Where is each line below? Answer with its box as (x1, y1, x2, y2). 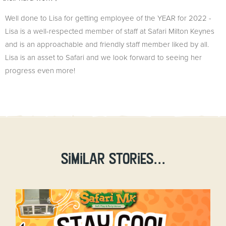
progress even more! (5, 66, 77, 76)
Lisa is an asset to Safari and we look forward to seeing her (5, 53, 202, 63)
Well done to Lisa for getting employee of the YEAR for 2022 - (5, 14, 211, 23)
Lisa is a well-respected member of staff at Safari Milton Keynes (5, 27, 214, 36)
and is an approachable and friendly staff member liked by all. (5, 40, 209, 49)
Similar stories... (61, 149, 165, 168)
